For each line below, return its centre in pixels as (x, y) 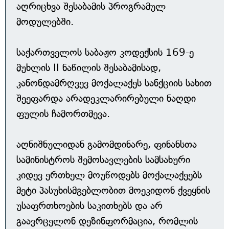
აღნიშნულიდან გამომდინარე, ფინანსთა (107, 144)
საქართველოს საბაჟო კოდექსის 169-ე (105, 52)
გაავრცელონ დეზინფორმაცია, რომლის (107, 221)
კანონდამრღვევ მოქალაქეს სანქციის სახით (114, 83)
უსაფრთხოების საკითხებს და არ (89, 206)
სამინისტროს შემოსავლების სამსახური (103, 160)
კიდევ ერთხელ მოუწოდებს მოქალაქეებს (109, 175)
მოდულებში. (45, 22)
